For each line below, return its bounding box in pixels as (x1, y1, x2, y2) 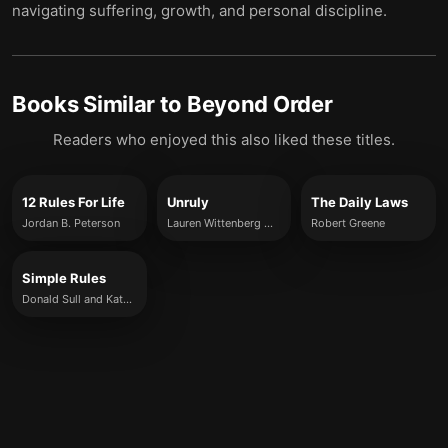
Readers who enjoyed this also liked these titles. (53, 130, 395, 149)
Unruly (166, 194, 209, 210)
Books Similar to (12, 91, 187, 117)
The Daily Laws (311, 194, 409, 210)
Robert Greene (311, 216, 386, 230)
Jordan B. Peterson (22, 216, 120, 230)
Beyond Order (186, 91, 333, 117)
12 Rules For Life (22, 194, 125, 210)
